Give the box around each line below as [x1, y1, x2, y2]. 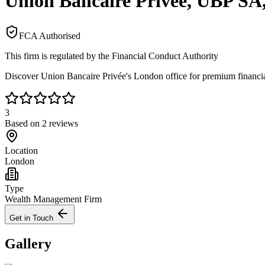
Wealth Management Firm [5, 193, 102, 204]
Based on [5, 118, 42, 128]
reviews [47, 118, 78, 128]
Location [5, 145, 38, 156]
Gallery [5, 235, 51, 251]
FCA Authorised [19, 30, 80, 41]
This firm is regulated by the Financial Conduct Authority [5, 50, 218, 61]
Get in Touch [9, 213, 56, 222]
